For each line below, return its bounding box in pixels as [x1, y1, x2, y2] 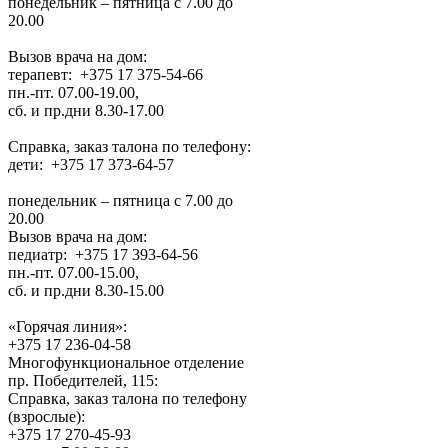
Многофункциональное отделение [8, 353, 244, 371]
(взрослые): [8, 407, 85, 425]
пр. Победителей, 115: [8, 371, 158, 389]
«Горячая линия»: [8, 317, 127, 335]
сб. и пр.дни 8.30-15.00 [8, 281, 164, 299]
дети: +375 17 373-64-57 [8, 155, 174, 173]
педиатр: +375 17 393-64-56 [8, 245, 198, 263]
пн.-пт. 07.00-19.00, [8, 83, 139, 101]
